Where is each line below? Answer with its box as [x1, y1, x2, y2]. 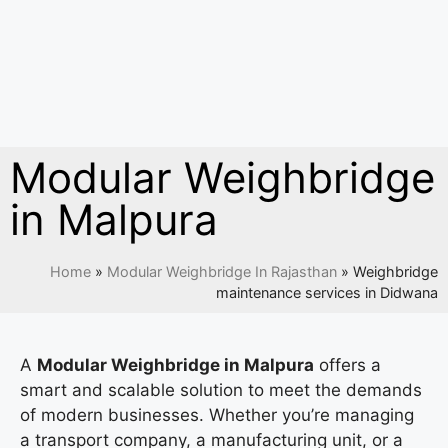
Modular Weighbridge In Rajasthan [107, 262, 337, 280]
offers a [314, 354, 381, 375]
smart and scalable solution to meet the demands [20, 379, 422, 400]
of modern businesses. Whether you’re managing [20, 404, 414, 425]
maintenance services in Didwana [216, 283, 438, 301]
